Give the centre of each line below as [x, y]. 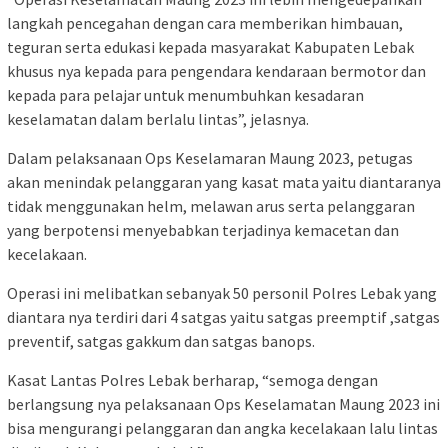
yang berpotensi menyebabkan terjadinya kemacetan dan [203, 230]
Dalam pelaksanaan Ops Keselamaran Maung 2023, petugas [210, 158]
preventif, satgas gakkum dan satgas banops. [161, 341]
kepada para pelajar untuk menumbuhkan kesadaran [185, 95]
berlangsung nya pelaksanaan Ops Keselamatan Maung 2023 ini [223, 404]
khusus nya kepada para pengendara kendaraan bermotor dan [216, 71]
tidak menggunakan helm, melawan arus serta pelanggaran [211, 206]
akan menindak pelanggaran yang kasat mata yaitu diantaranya [224, 182]
